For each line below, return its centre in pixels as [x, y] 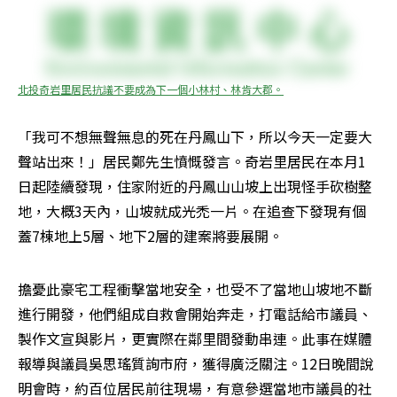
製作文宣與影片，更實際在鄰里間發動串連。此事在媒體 [195, 339]
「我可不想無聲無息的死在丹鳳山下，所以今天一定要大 [195, 137]
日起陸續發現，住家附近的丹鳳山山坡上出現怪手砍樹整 [195, 187]
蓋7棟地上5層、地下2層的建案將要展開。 [150, 236]
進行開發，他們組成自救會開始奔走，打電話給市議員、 [195, 314]
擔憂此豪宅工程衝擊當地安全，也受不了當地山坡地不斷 [195, 289]
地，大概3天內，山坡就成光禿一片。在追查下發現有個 [192, 211]
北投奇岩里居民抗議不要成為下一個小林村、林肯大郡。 [151, 90]
